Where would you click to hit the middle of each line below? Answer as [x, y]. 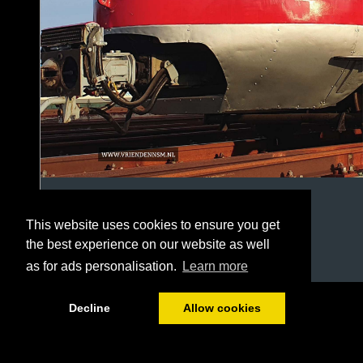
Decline [89, 308]
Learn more [216, 267]
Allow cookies [222, 308]
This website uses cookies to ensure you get [153, 225]
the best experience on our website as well [148, 245]
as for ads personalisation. [103, 267]
